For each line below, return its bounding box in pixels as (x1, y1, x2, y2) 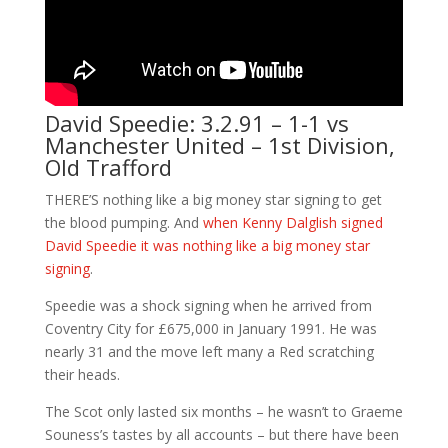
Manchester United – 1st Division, (44, 130, 395, 160)
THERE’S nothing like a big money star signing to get (44, 190, 382, 209)
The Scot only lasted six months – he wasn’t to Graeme (44, 402, 403, 421)
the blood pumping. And (44, 213, 203, 232)
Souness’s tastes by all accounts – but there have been (44, 425, 399, 444)
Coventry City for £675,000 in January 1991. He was (44, 319, 377, 338)
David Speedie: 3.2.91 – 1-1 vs (44, 108, 349, 138)
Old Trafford (44, 152, 172, 182)
